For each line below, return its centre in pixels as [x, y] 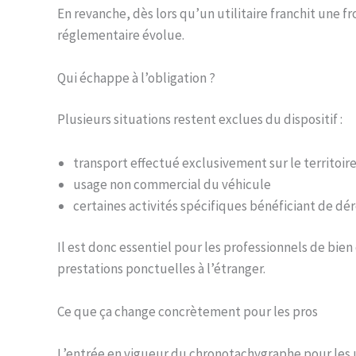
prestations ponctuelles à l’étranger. [161, 269]
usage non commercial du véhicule [172, 184]
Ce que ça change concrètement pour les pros [188, 312]
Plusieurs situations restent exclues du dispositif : [200, 120]
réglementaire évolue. [121, 35]
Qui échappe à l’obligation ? [136, 77]
